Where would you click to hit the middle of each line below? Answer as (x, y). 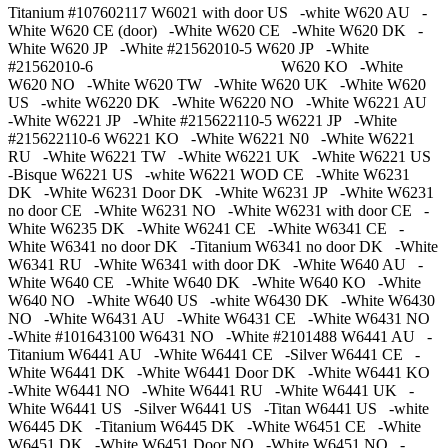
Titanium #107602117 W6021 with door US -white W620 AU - (217, 13)
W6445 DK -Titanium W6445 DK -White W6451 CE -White (214, 427)
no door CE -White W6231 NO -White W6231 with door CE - (218, 211)
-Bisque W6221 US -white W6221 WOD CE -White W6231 (209, 175)
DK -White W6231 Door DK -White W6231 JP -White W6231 (221, 193)
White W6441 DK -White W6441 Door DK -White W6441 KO (223, 373)
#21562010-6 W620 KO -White (205, 67)
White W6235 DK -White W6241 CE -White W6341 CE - (206, 229)
